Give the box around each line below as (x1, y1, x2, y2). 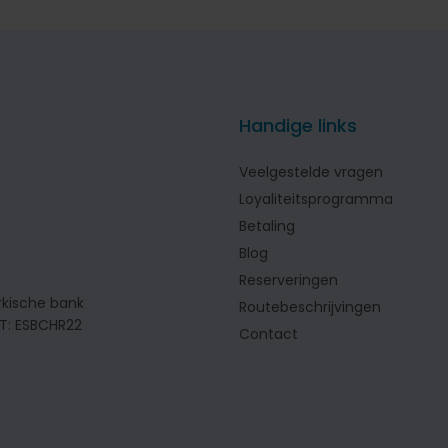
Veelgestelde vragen (239, 162, 383, 182)
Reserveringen (239, 270, 338, 290)
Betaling (239, 216, 295, 236)
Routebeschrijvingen (239, 297, 381, 317)
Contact (239, 324, 298, 344)
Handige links (239, 113, 357, 138)
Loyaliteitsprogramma (239, 189, 393, 209)
